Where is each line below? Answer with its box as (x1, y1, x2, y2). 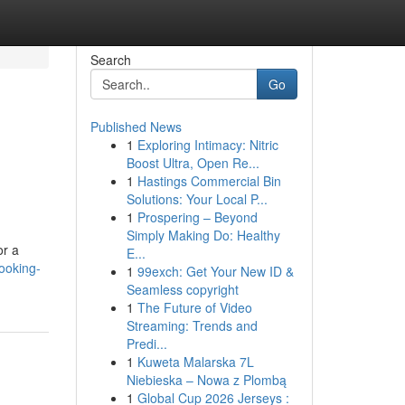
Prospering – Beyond (137, 208, 258, 226)
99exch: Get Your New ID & (137, 262, 294, 280)
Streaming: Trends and (126, 316, 258, 334)
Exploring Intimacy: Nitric (137, 136, 278, 154)
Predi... (126, 334, 167, 353)
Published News (89, 118, 182, 136)
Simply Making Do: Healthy (126, 226, 280, 244)
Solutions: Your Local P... (126, 190, 268, 208)
